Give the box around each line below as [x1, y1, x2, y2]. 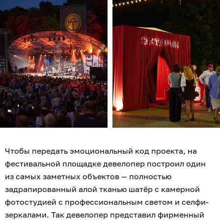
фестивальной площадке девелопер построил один [5, 159, 206, 169]
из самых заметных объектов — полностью [5, 171, 171, 182]
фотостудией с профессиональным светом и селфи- [5, 197, 209, 207]
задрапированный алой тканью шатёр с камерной [5, 184, 200, 194]
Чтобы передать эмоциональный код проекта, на [5, 146, 197, 156]
